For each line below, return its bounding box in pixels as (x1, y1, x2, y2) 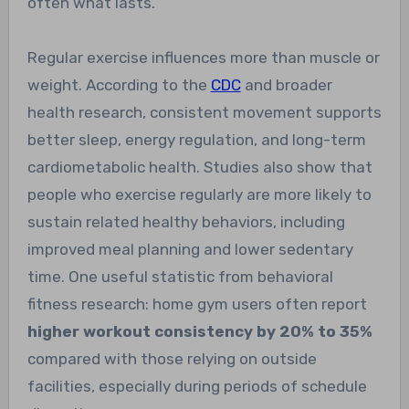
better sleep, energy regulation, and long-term (26, 130, 366, 149)
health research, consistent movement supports (26, 102, 382, 121)
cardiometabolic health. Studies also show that (26, 157, 372, 176)
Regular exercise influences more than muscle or (26, 47, 380, 67)
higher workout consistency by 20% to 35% (26, 321, 372, 341)
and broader (240, 75, 332, 94)
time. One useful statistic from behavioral (26, 267, 333, 286)
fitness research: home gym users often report (26, 294, 367, 313)
